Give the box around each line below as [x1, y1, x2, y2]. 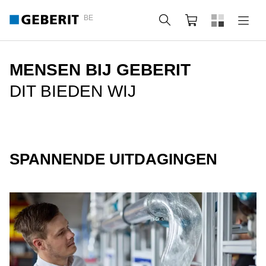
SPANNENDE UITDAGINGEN [9, 150, 217, 168]
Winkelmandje [204, 15, 265, 25]
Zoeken [178, 15, 210, 25]
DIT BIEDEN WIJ [9, 82, 136, 100]
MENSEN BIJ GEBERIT [9, 61, 191, 79]
